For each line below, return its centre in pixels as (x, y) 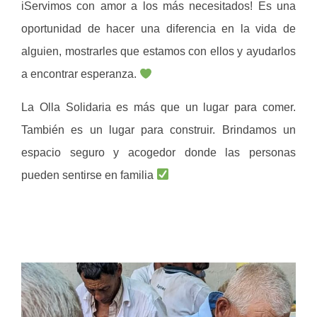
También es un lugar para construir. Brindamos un (158, 129)
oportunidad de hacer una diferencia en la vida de (158, 29)
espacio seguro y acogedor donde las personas (158, 152)
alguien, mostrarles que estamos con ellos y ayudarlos (158, 52)
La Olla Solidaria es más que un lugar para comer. (158, 107)
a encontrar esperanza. (80, 74)
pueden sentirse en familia (89, 175)
